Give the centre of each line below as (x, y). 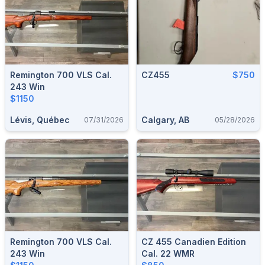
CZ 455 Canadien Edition (194, 241)
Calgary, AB (165, 119)
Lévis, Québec (40, 119)
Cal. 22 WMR (168, 253)
